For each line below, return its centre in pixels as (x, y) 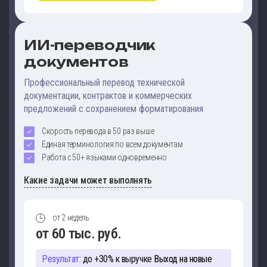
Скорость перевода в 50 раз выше (98, 131)
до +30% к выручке (116, 259)
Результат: (61, 259)
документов (76, 62)
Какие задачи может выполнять (88, 181)
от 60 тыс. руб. (79, 234)
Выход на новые (182, 259)
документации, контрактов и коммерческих (108, 96)
